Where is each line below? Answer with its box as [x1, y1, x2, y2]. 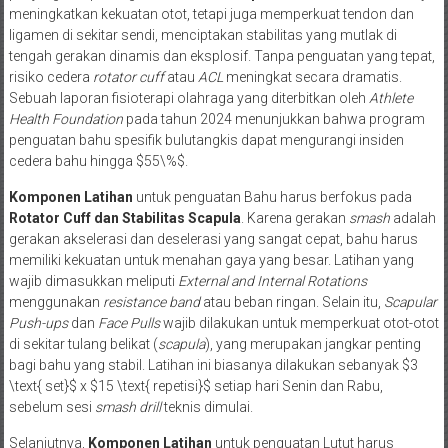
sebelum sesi [8, 398, 95, 415]
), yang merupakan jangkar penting [204, 335, 421, 352]
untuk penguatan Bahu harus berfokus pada [132, 188, 412, 205]
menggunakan [8, 293, 103, 310]
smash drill [94, 398, 161, 415]
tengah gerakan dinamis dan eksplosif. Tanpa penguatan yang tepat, [8, 47, 435, 64]
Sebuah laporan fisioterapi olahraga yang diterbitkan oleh [8, 89, 369, 106]
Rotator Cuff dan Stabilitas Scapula [8, 209, 241, 226]
